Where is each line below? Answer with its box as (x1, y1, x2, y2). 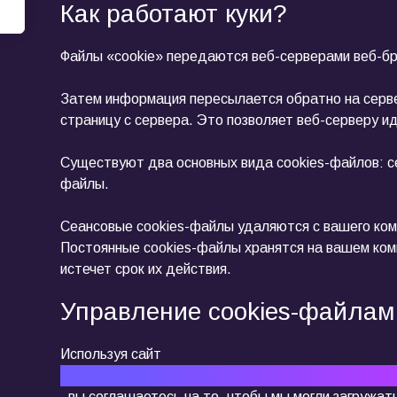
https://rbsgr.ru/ (60, 368, 155, 383)
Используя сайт (60, 346, 161, 362)
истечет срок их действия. (60, 261, 231, 276)
